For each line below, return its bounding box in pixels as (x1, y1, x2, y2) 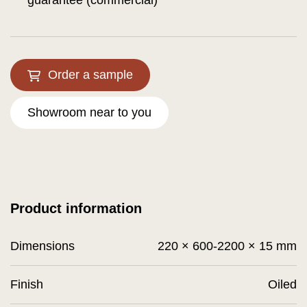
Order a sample (48, 68, 133, 82)
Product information (10, 201, 142, 216)
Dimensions (10, 239, 75, 253)
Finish (10, 278, 43, 291)
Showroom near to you (27, 106, 151, 119)
